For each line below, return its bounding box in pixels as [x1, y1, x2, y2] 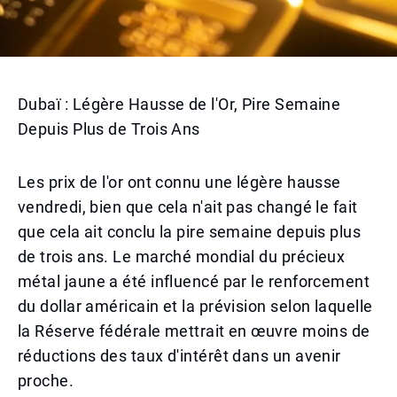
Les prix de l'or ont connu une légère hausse [18, 173, 341, 191]
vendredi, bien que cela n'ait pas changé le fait [18, 198, 358, 216]
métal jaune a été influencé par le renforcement [18, 272, 370, 291]
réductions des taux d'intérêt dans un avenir [18, 346, 341, 365]
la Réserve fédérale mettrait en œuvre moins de [18, 322, 370, 340]
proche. [18, 371, 74, 390]
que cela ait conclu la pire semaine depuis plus [18, 222, 362, 241]
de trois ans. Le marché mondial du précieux [18, 247, 346, 266]
